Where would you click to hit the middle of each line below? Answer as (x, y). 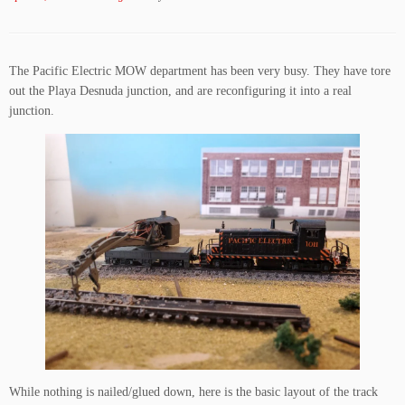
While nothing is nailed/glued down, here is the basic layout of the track (193, 392)
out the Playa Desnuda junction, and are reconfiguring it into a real (180, 91)
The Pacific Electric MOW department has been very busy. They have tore (200, 71)
